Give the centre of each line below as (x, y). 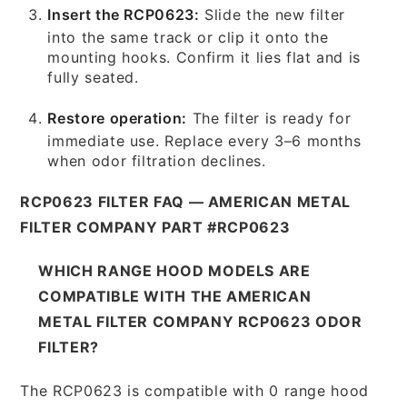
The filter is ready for (269, 118)
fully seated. (93, 77)
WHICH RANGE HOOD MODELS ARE (174, 270)
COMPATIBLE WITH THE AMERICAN (175, 296)
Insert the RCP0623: (124, 14)
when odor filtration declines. (157, 160)
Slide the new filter (273, 14)
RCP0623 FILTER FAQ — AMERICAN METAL (185, 201)
